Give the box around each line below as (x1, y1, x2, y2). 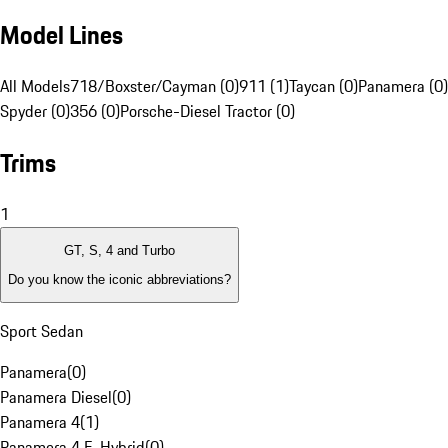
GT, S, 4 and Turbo (64, 243, 175, 259)
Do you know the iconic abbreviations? (8, 271, 231, 287)
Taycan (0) (289, 74, 358, 99)
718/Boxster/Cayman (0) (70, 74, 239, 99)
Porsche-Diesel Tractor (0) (120, 99, 295, 124)
